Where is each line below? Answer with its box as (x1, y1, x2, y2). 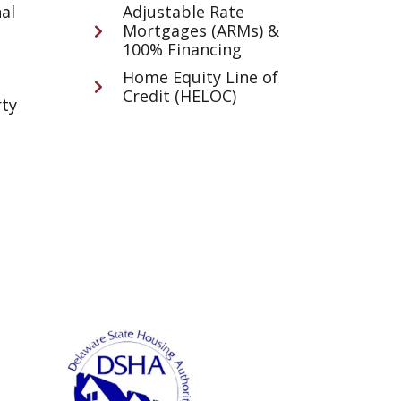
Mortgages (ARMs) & (123, 20, 280, 42)
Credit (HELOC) (123, 85, 237, 107)
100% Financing (123, 38, 243, 61)
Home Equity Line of (123, 66, 279, 89)
